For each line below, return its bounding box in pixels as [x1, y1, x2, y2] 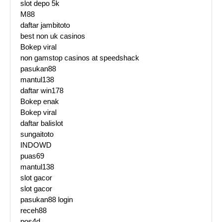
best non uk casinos [20, 32, 85, 41]
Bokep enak [20, 97, 59, 106]
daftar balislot [20, 119, 63, 128]
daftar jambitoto [20, 21, 70, 30]
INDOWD [20, 141, 52, 150]
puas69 [20, 152, 44, 161]
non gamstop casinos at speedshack [20, 54, 139, 62]
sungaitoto [20, 130, 54, 139]
